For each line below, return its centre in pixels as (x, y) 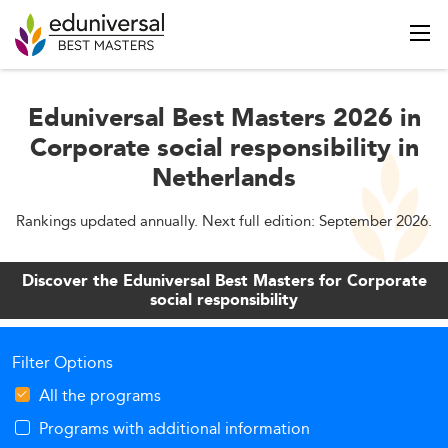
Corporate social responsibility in (224, 149)
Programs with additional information (174, 428)
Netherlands (224, 179)
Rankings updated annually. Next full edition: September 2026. (224, 220)
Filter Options (62, 362)
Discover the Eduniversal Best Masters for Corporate (224, 281)
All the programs (100, 395)
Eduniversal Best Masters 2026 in (224, 119)
